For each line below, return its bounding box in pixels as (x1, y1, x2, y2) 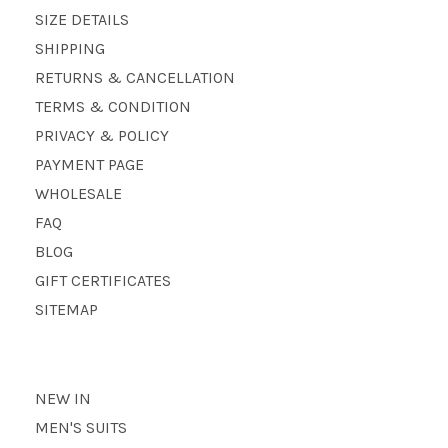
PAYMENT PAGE (35, 154, 144, 174)
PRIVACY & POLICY (35, 125, 169, 145)
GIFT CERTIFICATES (35, 270, 171, 290)
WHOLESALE (35, 183, 122, 203)
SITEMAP (35, 299, 98, 319)
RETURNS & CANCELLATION (35, 67, 235, 87)
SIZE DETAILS (35, 9, 129, 29)
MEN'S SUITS (35, 417, 127, 437)
